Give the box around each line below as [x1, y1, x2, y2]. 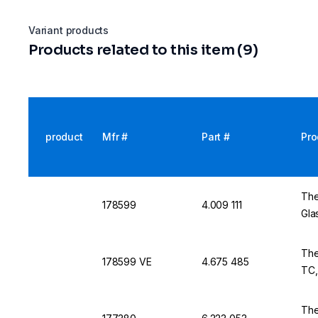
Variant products [28, 24, 109, 36]
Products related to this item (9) [28, 41, 258, 59]
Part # [202, 131, 230, 143]
